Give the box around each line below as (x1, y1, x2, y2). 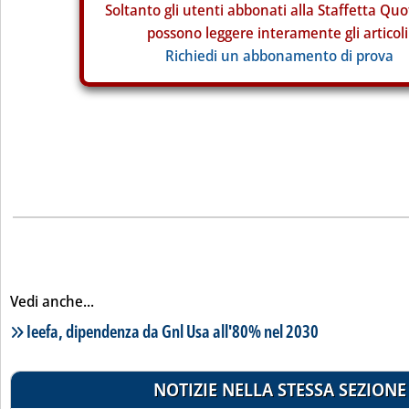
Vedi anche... (10, 291, 94, 311)
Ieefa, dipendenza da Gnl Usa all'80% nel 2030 (26, 319, 319, 343)
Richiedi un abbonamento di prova (165, 46, 393, 66)
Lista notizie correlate (9, 318, 156, 342)
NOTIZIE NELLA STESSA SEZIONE (152, 377, 406, 402)
